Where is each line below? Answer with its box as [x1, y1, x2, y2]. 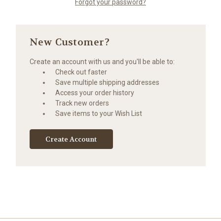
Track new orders [55, 99, 110, 107]
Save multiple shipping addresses [55, 78, 160, 86]
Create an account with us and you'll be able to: [29, 57, 175, 66]
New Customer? [29, 36, 110, 48]
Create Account [45, 134, 97, 144]
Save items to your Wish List [55, 109, 143, 117]
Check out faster [55, 68, 108, 76]
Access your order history [55, 88, 135, 97]
